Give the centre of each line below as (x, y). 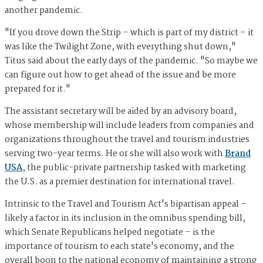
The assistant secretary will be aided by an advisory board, (121, 112)
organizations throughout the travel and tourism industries (127, 140)
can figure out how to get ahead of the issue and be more (120, 75)
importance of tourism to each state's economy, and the (119, 247)
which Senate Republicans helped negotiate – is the (110, 233)
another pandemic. (44, 11)
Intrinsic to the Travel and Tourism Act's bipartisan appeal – (126, 205)
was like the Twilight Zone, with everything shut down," (120, 47)
